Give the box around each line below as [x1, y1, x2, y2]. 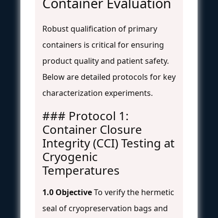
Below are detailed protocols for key [42, 72, 176, 83]
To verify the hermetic [92, 187, 174, 198]
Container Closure [42, 121, 142, 138]
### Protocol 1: [42, 108, 128, 124]
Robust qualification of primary [42, 23, 157, 35]
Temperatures [42, 162, 120, 179]
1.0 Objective [42, 187, 92, 198]
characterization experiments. [42, 88, 153, 99]
